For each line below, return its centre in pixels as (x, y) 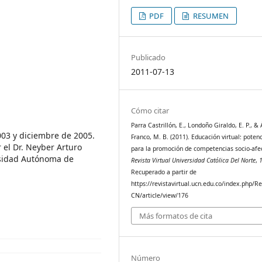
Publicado (149, 57)
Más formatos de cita (176, 216)
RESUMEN (210, 15)
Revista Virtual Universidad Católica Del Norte (194, 160)
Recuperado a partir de (164, 172)
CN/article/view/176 (160, 195)
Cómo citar (150, 110)
